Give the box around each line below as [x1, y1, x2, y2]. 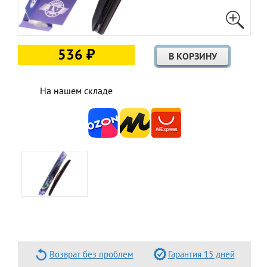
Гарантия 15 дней [167, 248, 235, 260]
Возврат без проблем [49, 248, 133, 260]
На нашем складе [39, 84, 113, 97]
